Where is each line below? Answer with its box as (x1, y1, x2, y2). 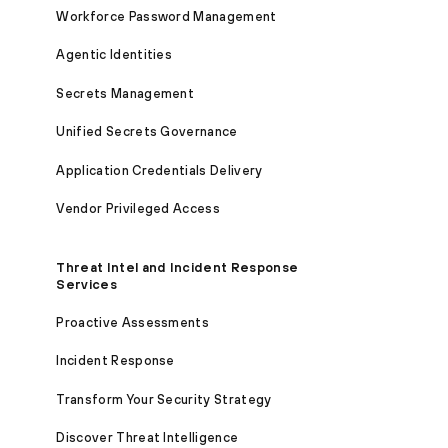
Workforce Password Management (56, 8, 277, 24)
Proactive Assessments (56, 314, 210, 330)
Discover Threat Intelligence (56, 430, 239, 446)
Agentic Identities (56, 47, 173, 63)
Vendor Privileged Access (56, 201, 221, 217)
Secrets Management (56, 85, 195, 101)
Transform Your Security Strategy (56, 391, 272, 407)
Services (56, 276, 117, 292)
